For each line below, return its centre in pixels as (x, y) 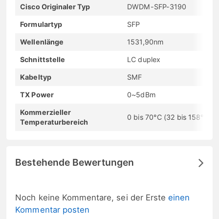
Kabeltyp (36, 77)
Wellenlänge (42, 42)
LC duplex (144, 59)
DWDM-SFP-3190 (157, 6)
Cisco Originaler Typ (55, 6)
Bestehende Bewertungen (75, 162)
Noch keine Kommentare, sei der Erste (92, 197)
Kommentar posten (53, 209)
